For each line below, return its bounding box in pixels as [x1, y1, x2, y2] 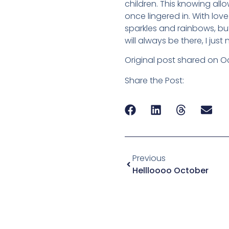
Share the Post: [125, 74, 184, 86]
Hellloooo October [132, 164, 209, 176]
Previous [132, 152, 166, 164]
